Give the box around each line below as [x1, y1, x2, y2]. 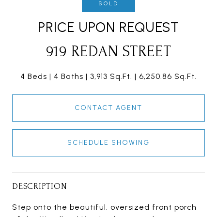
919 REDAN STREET [46, 43, 171, 60]
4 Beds [20, 71, 47, 81]
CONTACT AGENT [75, 103, 142, 112]
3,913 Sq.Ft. [90, 71, 132, 81]
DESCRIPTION [12, 181, 67, 191]
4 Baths [54, 71, 83, 81]
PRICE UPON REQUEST [38, 18, 179, 35]
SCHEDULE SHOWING [67, 138, 150, 147]
